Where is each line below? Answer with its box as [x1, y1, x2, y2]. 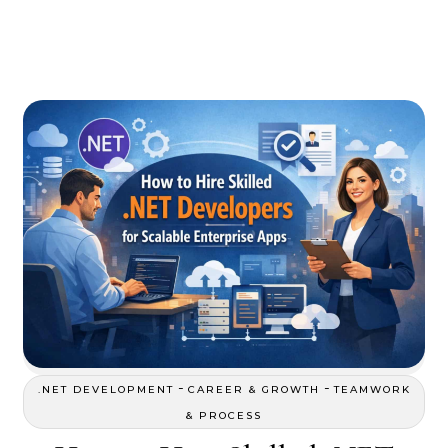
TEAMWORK [333, 382, 411, 396]
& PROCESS [186, 408, 262, 422]
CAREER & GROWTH [187, 382, 320, 396]
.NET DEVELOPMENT [37, 382, 174, 396]
